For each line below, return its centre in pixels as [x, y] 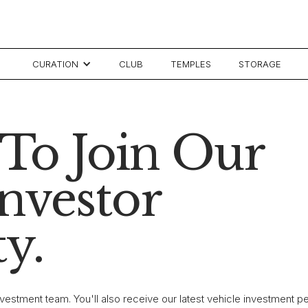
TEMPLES [191, 64]
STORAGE [260, 64]
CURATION [55, 64]
